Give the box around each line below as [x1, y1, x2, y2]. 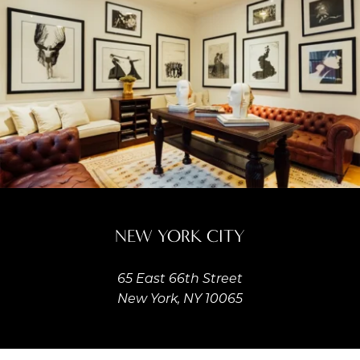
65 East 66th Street [117, 273, 243, 287]
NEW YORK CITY [115, 226, 245, 247]
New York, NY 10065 [117, 293, 243, 307]
